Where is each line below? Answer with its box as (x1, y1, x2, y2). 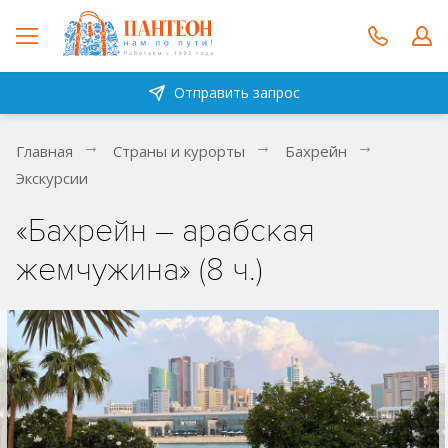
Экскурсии (16, 168, 88, 188)
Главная (16, 141, 73, 161)
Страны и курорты (113, 141, 245, 161)
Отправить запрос (173, 83, 300, 102)
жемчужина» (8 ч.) (16, 251, 263, 289)
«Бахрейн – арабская (16, 212, 315, 250)
